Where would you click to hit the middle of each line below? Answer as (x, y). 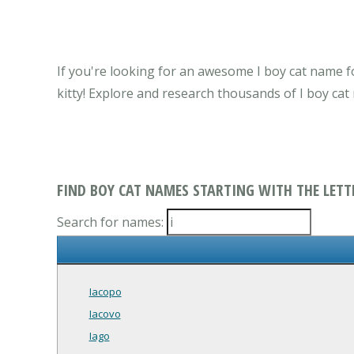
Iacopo (105, 292)
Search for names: (112, 222)
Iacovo (105, 314)
